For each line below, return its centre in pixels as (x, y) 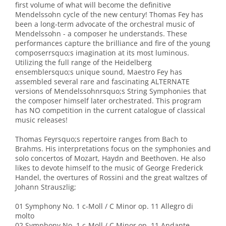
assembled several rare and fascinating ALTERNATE (102, 82)
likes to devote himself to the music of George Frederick (109, 168)
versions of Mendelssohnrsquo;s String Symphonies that (111, 91)
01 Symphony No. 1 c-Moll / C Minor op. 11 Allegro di (104, 206)
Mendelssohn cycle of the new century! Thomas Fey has (109, 15)
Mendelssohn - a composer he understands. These (101, 34)
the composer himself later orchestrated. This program (108, 101)
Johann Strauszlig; (46, 187)
